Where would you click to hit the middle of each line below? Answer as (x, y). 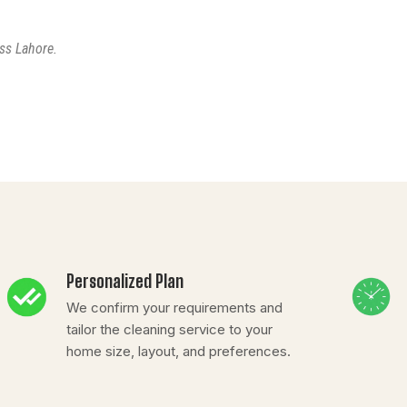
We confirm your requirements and (174, 307)
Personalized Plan (124, 281)
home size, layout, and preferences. (178, 351)
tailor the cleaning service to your (169, 329)
